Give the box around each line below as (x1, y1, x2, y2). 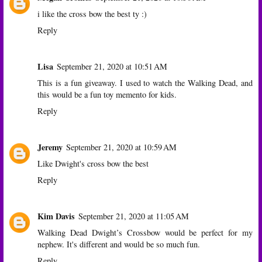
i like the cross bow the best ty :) (37, 8, 147, 19)
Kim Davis (37, 209, 75, 222)
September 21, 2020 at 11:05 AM (78, 210, 189, 222)
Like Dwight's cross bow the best (37, 157, 149, 169)
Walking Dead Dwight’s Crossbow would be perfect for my (37, 226, 253, 238)
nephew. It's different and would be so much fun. (37, 238, 200, 250)
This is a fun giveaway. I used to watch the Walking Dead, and (37, 77, 253, 88)
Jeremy (37, 140, 63, 153)
